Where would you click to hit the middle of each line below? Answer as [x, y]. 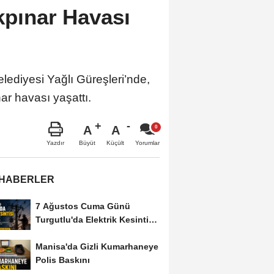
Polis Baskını [62, 260]
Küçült [115, 143]
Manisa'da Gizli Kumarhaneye [97, 246]
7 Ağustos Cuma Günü [83, 206]
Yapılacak [55, 233]
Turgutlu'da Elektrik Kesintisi [95, 219]
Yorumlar [147, 143]
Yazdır [55, 143]
